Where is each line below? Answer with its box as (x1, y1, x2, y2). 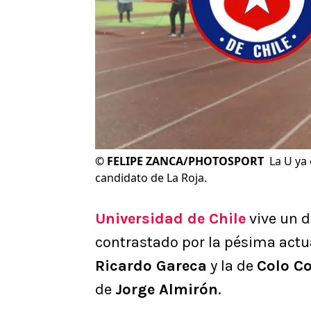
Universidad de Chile (95, 210, 246, 228)
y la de (207, 257, 257, 276)
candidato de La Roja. (95, 170, 207, 186)
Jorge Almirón (115, 280, 218, 299)
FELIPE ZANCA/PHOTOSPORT (107, 153, 264, 169)
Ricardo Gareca (95, 257, 207, 276)
